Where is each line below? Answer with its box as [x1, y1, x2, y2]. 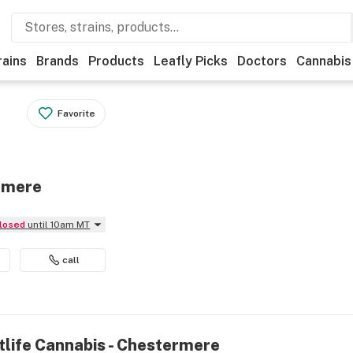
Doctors [237, 54, 287, 69]
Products [88, 54, 144, 69]
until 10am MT [28, 219, 91, 230]
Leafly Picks [154, 54, 228, 69]
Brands [36, 54, 79, 69]
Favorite [58, 108, 96, 119]
